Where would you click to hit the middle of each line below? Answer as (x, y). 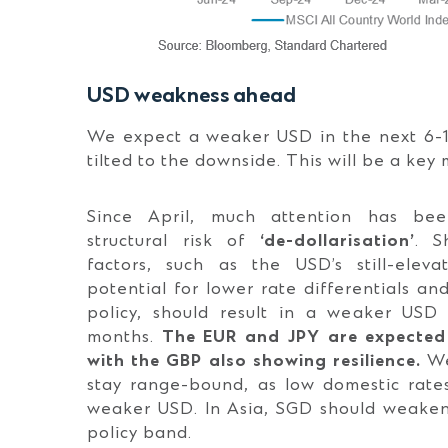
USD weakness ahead (192, 96)
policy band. (139, 433)
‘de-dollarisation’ (330, 241)
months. (124, 337)
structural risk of (166, 241)
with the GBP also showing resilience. (254, 361)
